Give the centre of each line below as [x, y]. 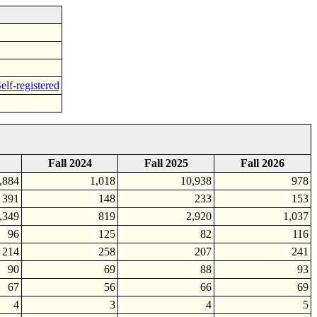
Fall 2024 [70, 163]
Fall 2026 [263, 163]
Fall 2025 [166, 163]
